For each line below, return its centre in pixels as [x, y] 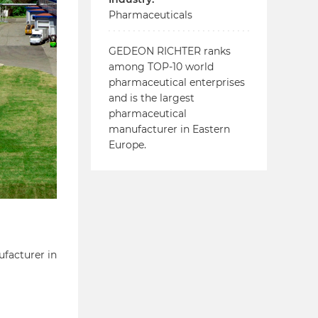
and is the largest [152, 98]
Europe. [127, 144]
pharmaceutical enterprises [177, 82]
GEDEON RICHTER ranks [170, 51]
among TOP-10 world [161, 66]
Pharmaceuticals [150, 15]
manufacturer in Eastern [169, 129]
